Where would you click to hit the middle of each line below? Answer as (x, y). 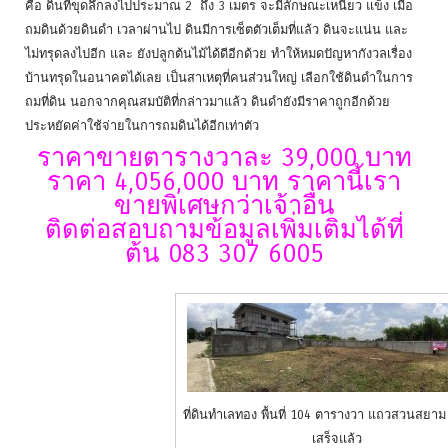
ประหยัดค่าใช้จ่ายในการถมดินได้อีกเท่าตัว (142, 126)
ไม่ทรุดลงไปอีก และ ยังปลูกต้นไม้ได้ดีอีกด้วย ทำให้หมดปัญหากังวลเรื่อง (218, 54)
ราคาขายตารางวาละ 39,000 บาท (224, 157)
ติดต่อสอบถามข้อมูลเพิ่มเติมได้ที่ (224, 229)
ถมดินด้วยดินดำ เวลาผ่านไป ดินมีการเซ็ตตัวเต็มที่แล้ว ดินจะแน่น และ (216, 30)
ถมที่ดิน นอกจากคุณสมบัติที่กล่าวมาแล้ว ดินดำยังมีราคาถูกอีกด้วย (207, 102)
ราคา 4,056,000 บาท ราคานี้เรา (224, 181)
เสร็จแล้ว (337, 438)
